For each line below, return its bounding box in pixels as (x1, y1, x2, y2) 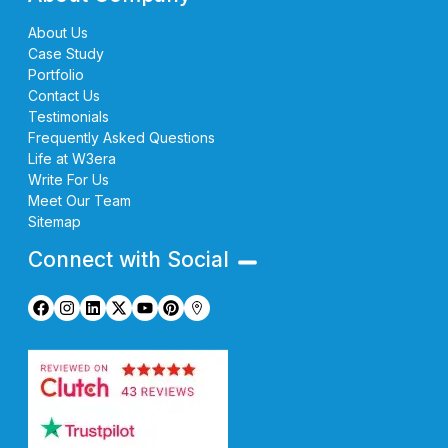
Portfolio (28, 65, 84, 83)
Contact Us (28, 86, 100, 104)
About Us (28, 23, 88, 41)
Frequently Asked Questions (28, 128, 215, 146)
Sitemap (28, 212, 81, 230)
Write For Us (28, 170, 109, 188)
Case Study (28, 44, 104, 62)
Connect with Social (28, 246, 229, 272)
